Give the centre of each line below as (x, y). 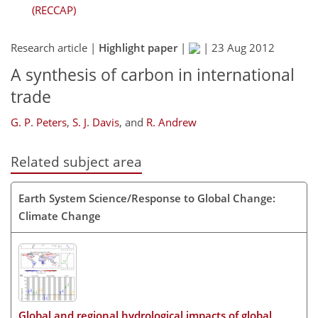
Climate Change (60, 215)
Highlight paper (138, 48)
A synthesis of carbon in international (153, 75)
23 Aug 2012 (243, 48)
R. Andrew (171, 122)
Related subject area (76, 161)
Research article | (55, 48)
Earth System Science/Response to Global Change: (147, 198)
